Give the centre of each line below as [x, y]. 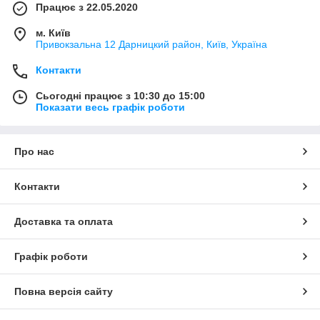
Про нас [34, 151]
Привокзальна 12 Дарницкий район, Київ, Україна [151, 44]
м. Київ [53, 32]
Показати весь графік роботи [110, 107]
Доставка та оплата [64, 221]
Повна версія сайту [64, 291]
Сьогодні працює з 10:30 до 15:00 [120, 95]
